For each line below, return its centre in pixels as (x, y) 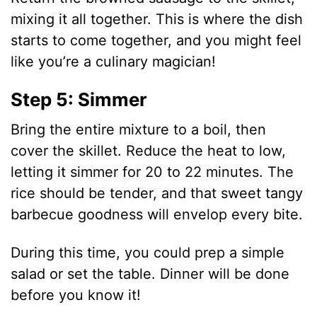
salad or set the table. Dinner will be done (150, 274)
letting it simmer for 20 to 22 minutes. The (152, 172)
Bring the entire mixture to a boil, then (139, 130)
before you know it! (76, 295)
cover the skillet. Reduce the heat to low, (149, 151)
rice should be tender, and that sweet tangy (157, 194)
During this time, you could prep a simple (148, 253)
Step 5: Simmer (79, 100)
